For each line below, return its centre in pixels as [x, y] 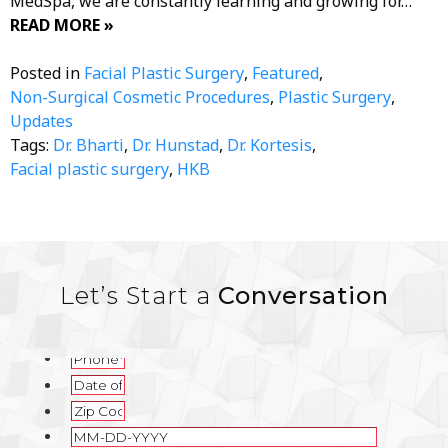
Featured [285, 72]
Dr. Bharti [88, 144]
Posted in [47, 72]
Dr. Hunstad [175, 144]
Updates [41, 120]
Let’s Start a [138, 295]
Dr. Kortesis [269, 144]
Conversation [303, 295]
